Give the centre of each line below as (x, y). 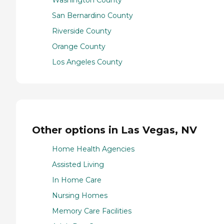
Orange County (79, 47)
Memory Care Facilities (92, 211)
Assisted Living (78, 165)
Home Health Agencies (93, 149)
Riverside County (82, 31)
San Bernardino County (92, 16)
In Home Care (77, 180)
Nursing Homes (80, 196)
